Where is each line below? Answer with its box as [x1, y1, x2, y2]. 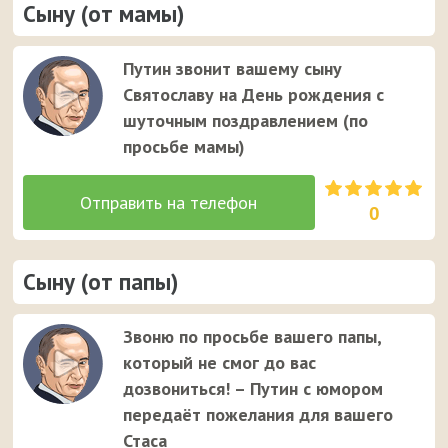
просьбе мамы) [123, 135, 246, 159]
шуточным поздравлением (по [123, 109, 369, 133]
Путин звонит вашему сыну [123, 57, 343, 81]
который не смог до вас [123, 351, 317, 375]
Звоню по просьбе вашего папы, [123, 325, 382, 349]
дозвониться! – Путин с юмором [123, 377, 384, 401]
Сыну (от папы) [23, 267, 179, 297]
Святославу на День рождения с [123, 83, 385, 107]
